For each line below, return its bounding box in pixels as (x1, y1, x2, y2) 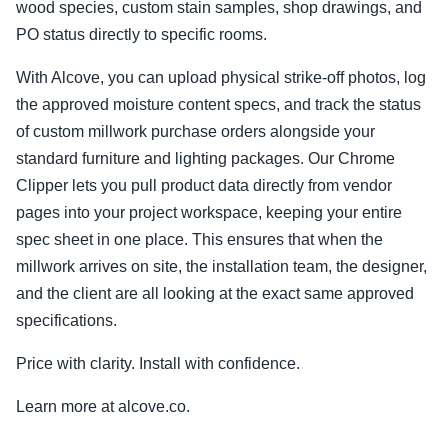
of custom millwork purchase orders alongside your (16, 123, 375, 140)
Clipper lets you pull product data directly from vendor (16, 177, 392, 194)
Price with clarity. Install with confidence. (16, 355, 300, 372)
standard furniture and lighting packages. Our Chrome (16, 150, 395, 167)
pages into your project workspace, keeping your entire (16, 204, 402, 221)
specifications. (16, 312, 117, 329)
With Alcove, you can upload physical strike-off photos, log (16, 69, 426, 86)
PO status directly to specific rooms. (16, 26, 267, 43)
